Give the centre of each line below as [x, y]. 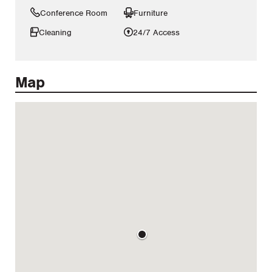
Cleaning [55, 33]
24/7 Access [156, 33]
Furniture [151, 13]
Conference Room [74, 13]
